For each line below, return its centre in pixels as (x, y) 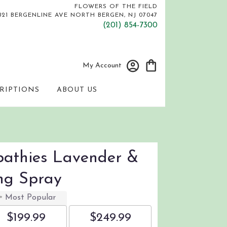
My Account (102, 66)
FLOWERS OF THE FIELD (116, 7)
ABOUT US (77, 90)
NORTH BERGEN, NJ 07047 (113, 15)
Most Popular (30, 198)
